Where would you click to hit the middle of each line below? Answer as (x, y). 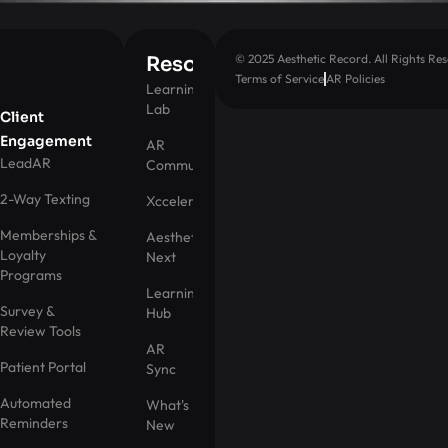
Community (181, 165)
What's (167, 405)
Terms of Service (280, 79)
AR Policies (356, 79)
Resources (199, 65)
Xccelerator (184, 201)
